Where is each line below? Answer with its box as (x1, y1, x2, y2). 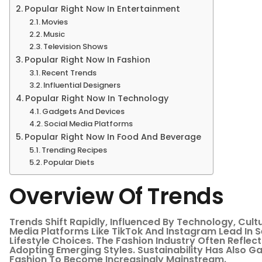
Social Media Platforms (44, 118, 133, 129)
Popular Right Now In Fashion (24, 53, 150, 65)
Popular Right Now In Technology (25, 92, 168, 104)
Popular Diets (43, 156, 95, 168)
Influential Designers (43, 79, 121, 91)
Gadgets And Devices (42, 105, 125, 117)
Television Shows (43, 40, 108, 52)
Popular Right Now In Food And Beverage (24, 130, 201, 143)
